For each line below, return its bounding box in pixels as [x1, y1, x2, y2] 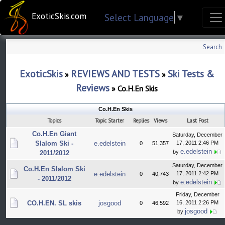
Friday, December [175, 191, 219, 197]
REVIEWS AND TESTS [70, 67, 160, 80]
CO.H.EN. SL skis [27, 199, 81, 207]
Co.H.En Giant [32, 130, 76, 138]
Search [203, 43, 222, 51]
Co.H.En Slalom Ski [23, 165, 85, 173]
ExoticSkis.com [32, 10, 86, 22]
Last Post [186, 117, 208, 124]
